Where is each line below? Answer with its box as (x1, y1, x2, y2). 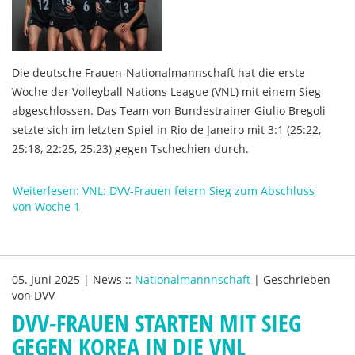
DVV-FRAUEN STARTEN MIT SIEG (12, 307, 301, 339)
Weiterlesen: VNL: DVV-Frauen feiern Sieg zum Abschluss (13, 183, 315, 198)
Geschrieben (263, 272, 330, 287)
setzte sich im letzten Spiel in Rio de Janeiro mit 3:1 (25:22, (12, 122, 321, 137)
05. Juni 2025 (12, 272, 83, 287)
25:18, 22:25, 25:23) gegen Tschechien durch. (12, 141, 249, 156)
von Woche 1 (13, 199, 80, 214)
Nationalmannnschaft (135, 272, 250, 287)
